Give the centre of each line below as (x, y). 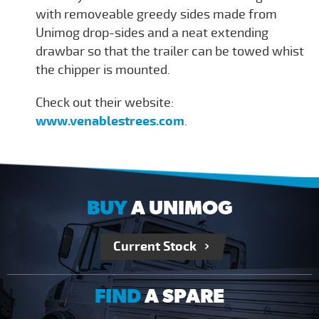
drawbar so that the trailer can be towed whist (170, 51)
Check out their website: (105, 102)
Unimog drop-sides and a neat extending (152, 32)
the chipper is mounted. (103, 69)
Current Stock (155, 246)
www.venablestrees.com (110, 121)
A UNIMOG (180, 207)
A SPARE (183, 295)
